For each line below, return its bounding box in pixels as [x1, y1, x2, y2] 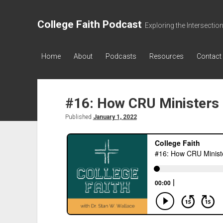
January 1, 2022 [93, 113, 137, 120]
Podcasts [105, 52, 136, 60]
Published [65, 113, 93, 120]
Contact [196, 52, 222, 60]
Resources [149, 52, 184, 60]
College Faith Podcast [37, 18, 142, 30]
